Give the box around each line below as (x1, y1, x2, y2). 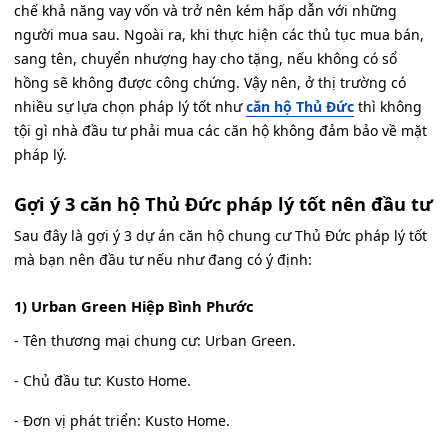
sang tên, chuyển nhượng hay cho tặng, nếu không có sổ (14, 49, 397, 69)
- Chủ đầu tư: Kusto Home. (14, 371, 191, 391)
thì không (354, 97, 422, 117)
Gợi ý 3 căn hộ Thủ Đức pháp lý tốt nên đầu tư (14, 191, 433, 216)
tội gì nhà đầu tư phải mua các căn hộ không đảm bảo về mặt (14, 121, 427, 141)
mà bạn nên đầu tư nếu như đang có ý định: (14, 249, 312, 269)
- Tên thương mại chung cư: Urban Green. (14, 331, 296, 351)
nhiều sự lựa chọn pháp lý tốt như (14, 97, 246, 117)
